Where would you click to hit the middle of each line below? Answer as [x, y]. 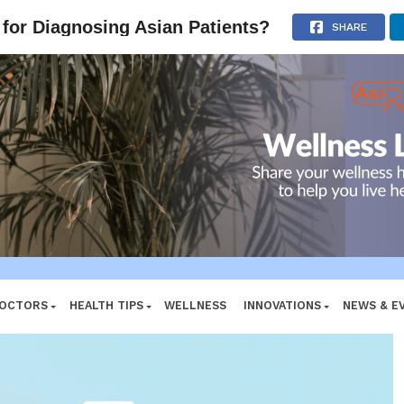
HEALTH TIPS [106, 317]
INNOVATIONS [282, 317]
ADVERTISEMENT [202, 15]
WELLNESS [195, 317]
